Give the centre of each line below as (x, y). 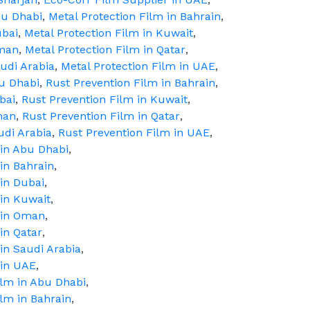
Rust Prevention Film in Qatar (101, 116)
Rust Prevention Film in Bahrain (130, 83)
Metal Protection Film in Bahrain (135, 16)
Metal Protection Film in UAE (138, 66)
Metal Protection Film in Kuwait (109, 33)
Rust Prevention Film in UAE (134, 133)
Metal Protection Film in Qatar (105, 49)
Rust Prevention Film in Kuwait (104, 99)
